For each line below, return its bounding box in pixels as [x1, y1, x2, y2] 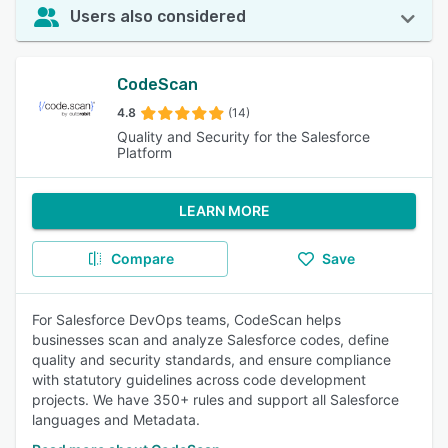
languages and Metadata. [32, 411, 200, 428]
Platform [117, 144, 172, 161]
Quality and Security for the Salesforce [117, 128, 370, 145]
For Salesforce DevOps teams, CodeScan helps [32, 311, 341, 328]
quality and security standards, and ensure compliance [32, 351, 391, 368]
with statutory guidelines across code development [32, 371, 366, 388]
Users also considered [70, 7, 246, 26]
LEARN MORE [178, 202, 270, 219]
